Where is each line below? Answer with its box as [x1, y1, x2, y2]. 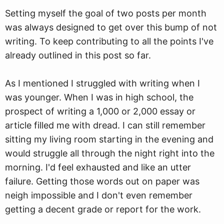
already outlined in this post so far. [5, 50, 151, 60]
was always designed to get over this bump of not [5, 22, 217, 32]
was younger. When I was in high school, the [5, 92, 193, 102]
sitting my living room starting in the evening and [5, 134, 213, 144]
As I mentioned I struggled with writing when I [5, 78, 200, 88]
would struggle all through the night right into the [5, 148, 214, 158]
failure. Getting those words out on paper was [5, 176, 199, 186]
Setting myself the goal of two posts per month [5, 8, 206, 18]
